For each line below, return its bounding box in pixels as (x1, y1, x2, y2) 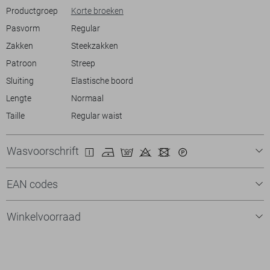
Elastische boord (71, 76, 133, 86)
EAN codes (7, 177, 58, 190)
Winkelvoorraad (7, 210, 81, 223)
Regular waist (71, 111, 122, 121)
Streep (71, 58, 95, 68)
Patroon (6, 58, 37, 68)
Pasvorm (6, 24, 40, 33)
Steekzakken (71, 41, 118, 51)
